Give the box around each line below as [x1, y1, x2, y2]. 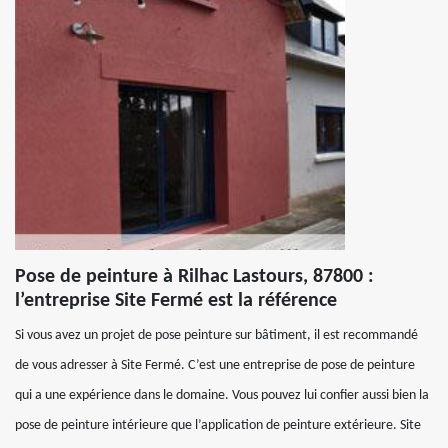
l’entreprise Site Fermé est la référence [15, 290, 337, 311]
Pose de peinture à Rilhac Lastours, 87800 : [15, 266, 374, 287]
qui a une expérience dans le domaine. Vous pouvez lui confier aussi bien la [15, 387, 429, 403]
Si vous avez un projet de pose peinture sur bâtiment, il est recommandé [15, 327, 418, 343]
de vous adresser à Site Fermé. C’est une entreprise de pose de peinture [15, 357, 415, 373]
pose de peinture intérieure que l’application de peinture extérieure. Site [15, 417, 421, 433]
